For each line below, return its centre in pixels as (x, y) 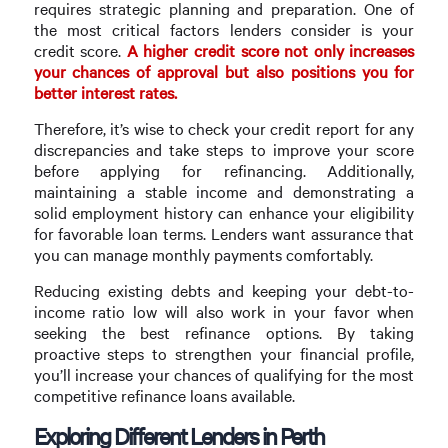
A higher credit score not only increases (268, 50)
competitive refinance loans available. (164, 396)
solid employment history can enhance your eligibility (224, 212)
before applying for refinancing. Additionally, (224, 170)
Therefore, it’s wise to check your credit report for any (224, 128)
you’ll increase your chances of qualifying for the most (224, 375)
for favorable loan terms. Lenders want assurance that (224, 233)
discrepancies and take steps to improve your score (224, 149)
